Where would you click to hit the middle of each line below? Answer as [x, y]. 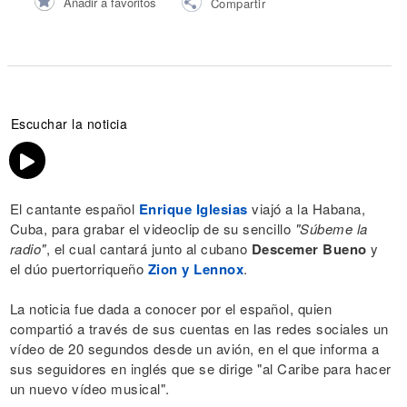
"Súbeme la [331, 229]
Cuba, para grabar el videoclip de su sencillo [152, 229]
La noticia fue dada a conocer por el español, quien [170, 309]
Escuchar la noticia [69, 124]
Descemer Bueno [309, 249]
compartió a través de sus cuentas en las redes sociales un [199, 329]
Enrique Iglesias [193, 209]
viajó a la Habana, [306, 209]
